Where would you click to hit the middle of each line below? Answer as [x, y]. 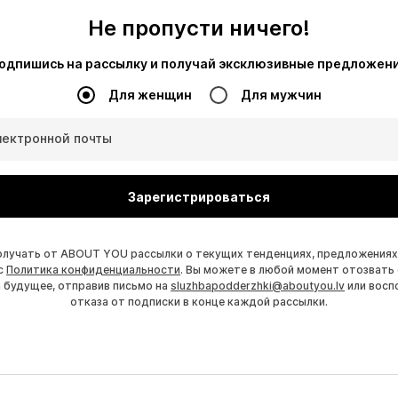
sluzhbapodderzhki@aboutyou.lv [258, 286]
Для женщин [150, 95]
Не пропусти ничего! [199, 28]
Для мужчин [281, 95]
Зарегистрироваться [199, 196]
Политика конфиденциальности [93, 270]
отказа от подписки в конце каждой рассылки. [199, 302]
